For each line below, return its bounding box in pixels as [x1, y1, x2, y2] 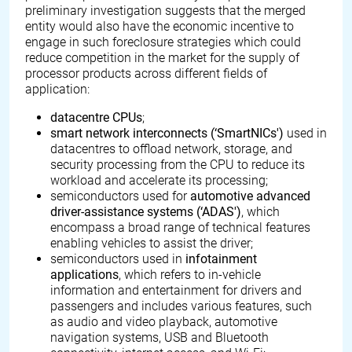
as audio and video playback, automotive [50, 314, 277, 329]
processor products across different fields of [25, 66, 267, 81]
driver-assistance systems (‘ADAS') [50, 204, 241, 219]
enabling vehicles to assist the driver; [50, 236, 253, 251]
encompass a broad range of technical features [50, 220, 310, 235]
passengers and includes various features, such [50, 299, 312, 313]
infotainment [185, 251, 257, 266]
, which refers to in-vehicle [119, 267, 261, 282]
